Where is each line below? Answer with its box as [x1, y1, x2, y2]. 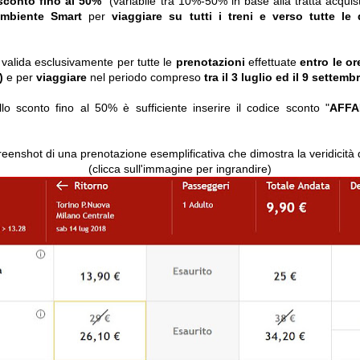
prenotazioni [175, 55, 249, 69]
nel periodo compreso [90, 71, 204, 84]
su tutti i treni [169, 10, 253, 23]
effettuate [248, 55, 301, 69]
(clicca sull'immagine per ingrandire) [88, 162, 272, 176]
